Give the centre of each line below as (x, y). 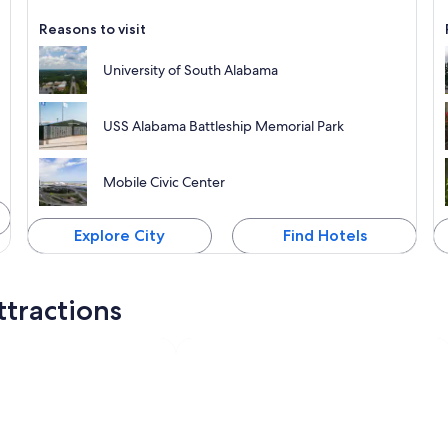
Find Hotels (324, 235)
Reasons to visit (92, 28)
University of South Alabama (190, 69)
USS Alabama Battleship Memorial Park (223, 125)
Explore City (119, 235)
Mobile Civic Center (163, 181)
